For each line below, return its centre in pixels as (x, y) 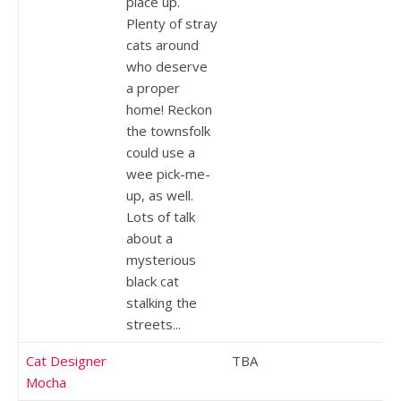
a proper (153, 87)
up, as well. (160, 195)
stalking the (162, 302)
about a (149, 238)
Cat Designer (66, 360)
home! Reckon (169, 109)
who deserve (167, 66)
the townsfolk (168, 130)
